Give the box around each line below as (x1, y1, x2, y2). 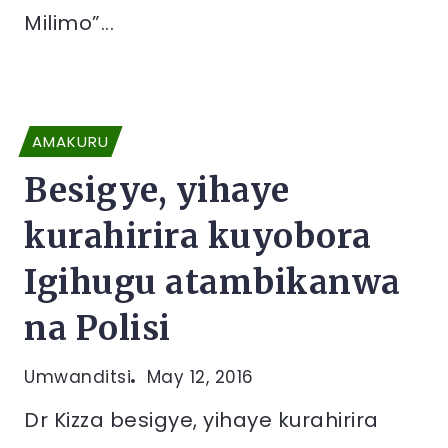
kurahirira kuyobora (24, 216, 372, 257)
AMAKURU (32, 131, 109, 152)
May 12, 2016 (146, 365, 254, 389)
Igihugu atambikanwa (24, 262, 401, 303)
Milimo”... (24, 9, 114, 37)
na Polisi (24, 308, 171, 349)
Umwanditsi (24, 365, 131, 389)
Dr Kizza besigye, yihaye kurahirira (24, 406, 379, 434)
